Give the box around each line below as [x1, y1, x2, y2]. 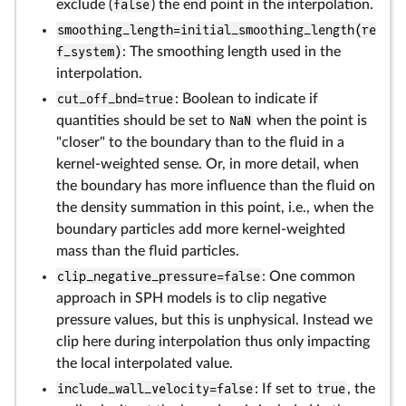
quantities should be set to [56, 113, 228, 128]
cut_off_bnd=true [57, 92, 174, 106]
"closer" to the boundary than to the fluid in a [56, 135, 344, 150]
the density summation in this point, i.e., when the [56, 200, 373, 215]
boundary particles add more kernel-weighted [56, 222, 345, 237]
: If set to [254, 382, 315, 396]
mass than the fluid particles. [56, 244, 239, 258]
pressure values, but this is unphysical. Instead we [56, 313, 372, 327]
